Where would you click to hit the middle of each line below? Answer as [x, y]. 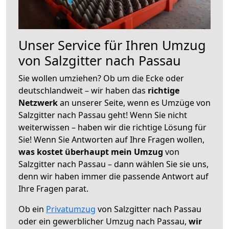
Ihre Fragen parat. [53, 188]
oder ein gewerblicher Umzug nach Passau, [104, 221]
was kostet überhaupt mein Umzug [91, 152]
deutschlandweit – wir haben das [83, 90]
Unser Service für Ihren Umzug [112, 45]
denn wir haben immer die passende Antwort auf [113, 176]
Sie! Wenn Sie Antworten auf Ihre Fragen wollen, [111, 139]
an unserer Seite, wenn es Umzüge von [135, 102]
